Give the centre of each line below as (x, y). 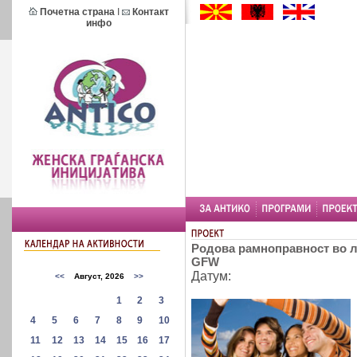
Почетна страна (77, 12)
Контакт (151, 12)
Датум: (213, 276)
